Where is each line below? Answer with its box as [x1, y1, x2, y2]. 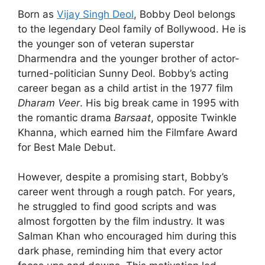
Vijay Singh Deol [57, 8, 134, 20]
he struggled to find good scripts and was [18, 201, 216, 213]
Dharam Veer [18, 96, 80, 109]
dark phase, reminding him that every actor [18, 245, 222, 257]
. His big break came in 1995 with [80, 96, 239, 109]
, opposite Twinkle [151, 111, 237, 124]
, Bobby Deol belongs [134, 8, 235, 20]
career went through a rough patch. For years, [18, 186, 235, 198]
